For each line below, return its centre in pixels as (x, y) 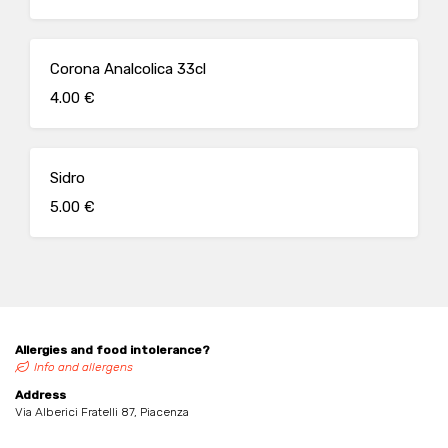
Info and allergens (83, 367)
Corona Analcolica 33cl (128, 69)
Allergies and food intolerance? (112, 350)
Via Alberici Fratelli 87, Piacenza (102, 412)
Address (40, 395)
